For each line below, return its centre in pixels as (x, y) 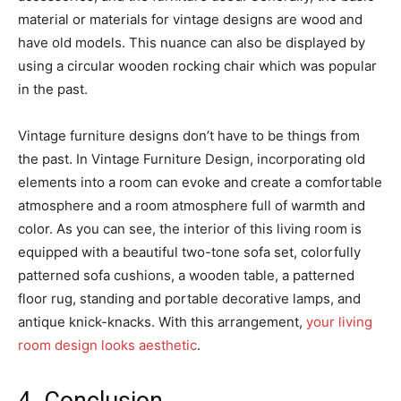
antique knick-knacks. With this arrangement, (162, 322)
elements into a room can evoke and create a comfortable (200, 183)
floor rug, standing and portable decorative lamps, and (189, 299)
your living (339, 322)
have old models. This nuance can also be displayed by (192, 43)
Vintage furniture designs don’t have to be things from (189, 136)
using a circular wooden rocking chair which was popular (197, 66)
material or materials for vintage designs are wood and (190, 20)
